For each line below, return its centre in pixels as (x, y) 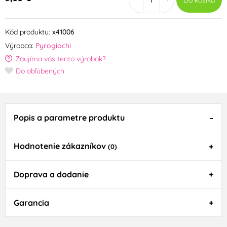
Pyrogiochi (53, 46)
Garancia (31, 202)
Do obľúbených (40, 71)
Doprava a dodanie (51, 175)
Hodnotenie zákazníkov (61, 146)
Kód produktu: (28, 32)
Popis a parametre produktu (69, 118)
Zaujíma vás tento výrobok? (61, 59)
